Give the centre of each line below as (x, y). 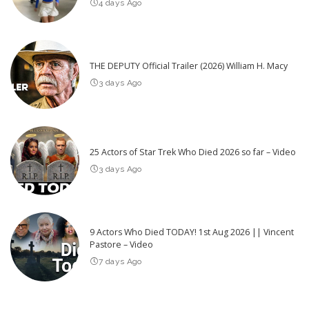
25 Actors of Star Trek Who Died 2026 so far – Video (193, 152)
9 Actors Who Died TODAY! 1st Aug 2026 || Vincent (192, 232)
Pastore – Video (121, 244)
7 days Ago (120, 261)
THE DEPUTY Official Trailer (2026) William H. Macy (189, 66)
